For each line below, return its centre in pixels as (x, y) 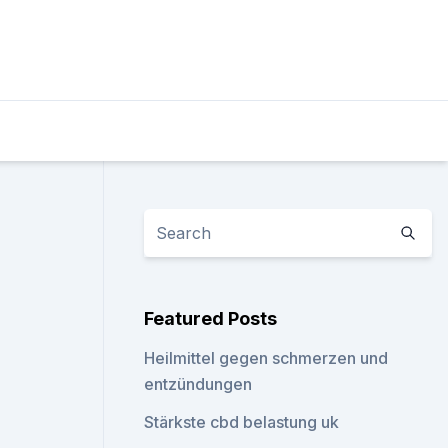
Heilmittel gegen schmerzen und (266, 358)
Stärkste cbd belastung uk (242, 422)
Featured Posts (211, 318)
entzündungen (198, 384)
